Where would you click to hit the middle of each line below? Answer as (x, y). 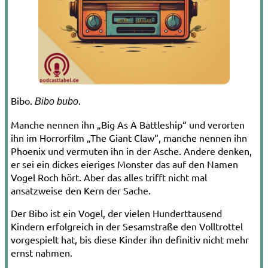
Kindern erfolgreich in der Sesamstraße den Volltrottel (127, 226)
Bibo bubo (57, 102)
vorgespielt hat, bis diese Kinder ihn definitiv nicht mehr (130, 240)
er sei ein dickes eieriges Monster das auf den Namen (124, 164)
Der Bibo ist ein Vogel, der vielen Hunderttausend (116, 213)
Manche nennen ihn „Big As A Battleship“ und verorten (128, 125)
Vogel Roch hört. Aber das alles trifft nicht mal (109, 177)
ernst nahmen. (42, 253)
